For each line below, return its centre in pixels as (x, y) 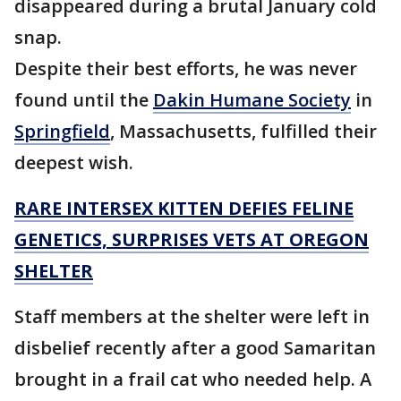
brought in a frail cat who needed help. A (193, 380)
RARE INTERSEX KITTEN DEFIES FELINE (184, 209)
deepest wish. (74, 163)
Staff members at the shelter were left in (192, 317)
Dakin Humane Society (252, 100)
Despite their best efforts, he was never (186, 69)
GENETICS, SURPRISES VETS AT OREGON (192, 240)
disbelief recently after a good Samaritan (195, 348)
